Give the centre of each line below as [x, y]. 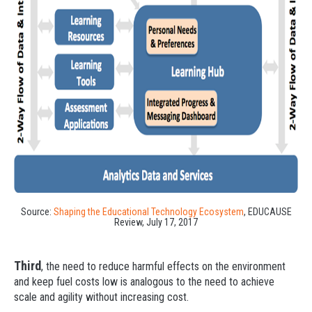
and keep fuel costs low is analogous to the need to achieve [144, 282]
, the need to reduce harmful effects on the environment [163, 266]
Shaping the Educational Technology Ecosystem [148, 212]
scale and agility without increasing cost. [101, 297]
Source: [37, 212]
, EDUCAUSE [267, 212]
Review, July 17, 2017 [156, 222]
